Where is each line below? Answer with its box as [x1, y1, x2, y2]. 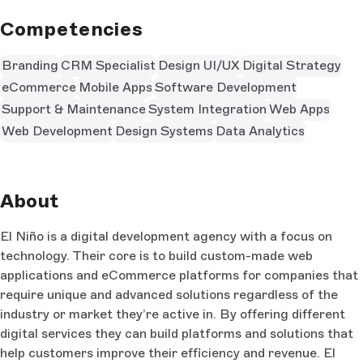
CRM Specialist [60, 58, 156, 74]
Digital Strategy [241, 58, 341, 74]
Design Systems [114, 123, 213, 139]
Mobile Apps [78, 79, 152, 96]
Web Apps [268, 101, 330, 117]
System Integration [147, 101, 267, 117]
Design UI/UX [157, 58, 240, 74]
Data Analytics [215, 123, 305, 139]
